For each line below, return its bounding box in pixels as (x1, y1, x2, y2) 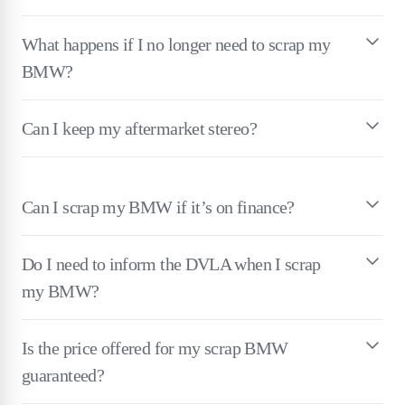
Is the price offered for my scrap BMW (22, 337, 288, 358)
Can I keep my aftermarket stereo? (22, 118, 257, 138)
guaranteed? (22, 364, 104, 385)
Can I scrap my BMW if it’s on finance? (22, 196, 295, 217)
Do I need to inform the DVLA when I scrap (22, 253, 321, 274)
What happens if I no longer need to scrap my (22, 33, 331, 54)
